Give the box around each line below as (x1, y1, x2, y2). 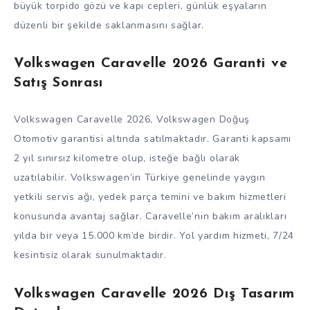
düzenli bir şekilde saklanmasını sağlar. (14, 18, 204, 32)
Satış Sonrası (14, 75, 104, 90)
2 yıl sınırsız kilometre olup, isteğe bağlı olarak (14, 152, 240, 165)
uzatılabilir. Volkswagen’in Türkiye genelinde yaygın (14, 171, 266, 185)
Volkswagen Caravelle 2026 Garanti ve (14, 56, 288, 71)
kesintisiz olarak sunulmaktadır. (14, 248, 167, 262)
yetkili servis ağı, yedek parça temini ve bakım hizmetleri (14, 190, 286, 204)
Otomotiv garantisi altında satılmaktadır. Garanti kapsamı (14, 132, 291, 146)
